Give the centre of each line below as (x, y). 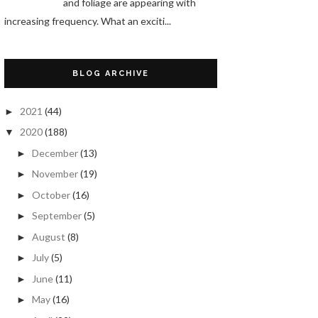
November (55, 174)
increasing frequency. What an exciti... (88, 21)
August (48, 236)
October (51, 194)
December (55, 153)
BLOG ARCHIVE (111, 73)
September (56, 216)
